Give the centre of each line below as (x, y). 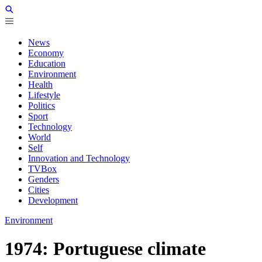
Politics (42, 106)
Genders (44, 179)
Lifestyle (44, 95)
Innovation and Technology (79, 158)
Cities (39, 190)
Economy (46, 53)
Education (47, 63)
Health (40, 85)
